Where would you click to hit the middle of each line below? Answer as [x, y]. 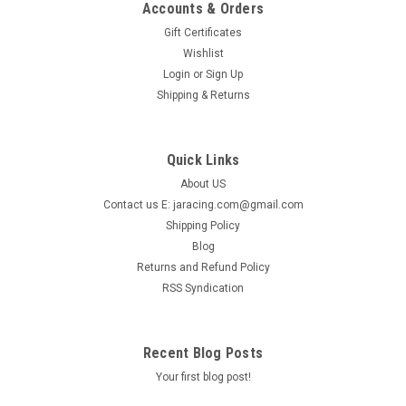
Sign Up [225, 75]
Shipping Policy [203, 226]
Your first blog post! [203, 377]
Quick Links [203, 160]
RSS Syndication [203, 289]
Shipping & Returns [203, 96]
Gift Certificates [203, 33]
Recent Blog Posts [203, 353]
